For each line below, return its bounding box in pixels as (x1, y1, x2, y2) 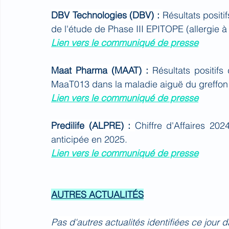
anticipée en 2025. (51, 133, 127, 145)
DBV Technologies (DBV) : (51, 9, 163, 21)
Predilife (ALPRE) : (51, 120, 135, 131)
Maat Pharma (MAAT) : (51, 64, 153, 76)
